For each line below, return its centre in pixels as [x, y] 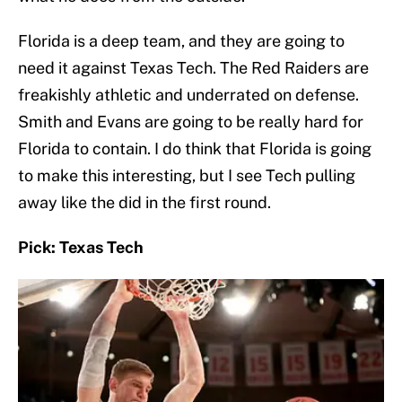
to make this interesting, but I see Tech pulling [187, 176]
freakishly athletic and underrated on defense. [188, 95]
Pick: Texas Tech [81, 248]
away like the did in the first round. [144, 203]
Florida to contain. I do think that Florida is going [195, 149]
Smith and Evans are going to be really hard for [191, 122]
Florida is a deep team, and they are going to [181, 41]
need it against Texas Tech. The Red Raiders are [193, 68]
